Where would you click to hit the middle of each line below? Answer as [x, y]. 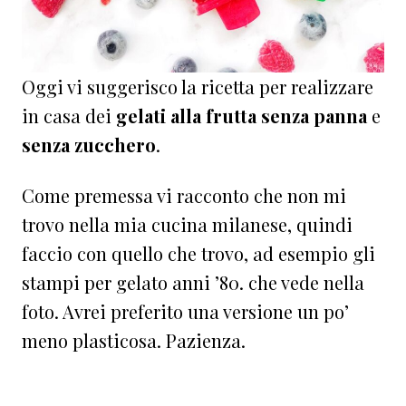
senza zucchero [89, 144]
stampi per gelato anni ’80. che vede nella [193, 282]
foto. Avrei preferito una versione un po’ [185, 311]
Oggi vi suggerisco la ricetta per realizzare [198, 86]
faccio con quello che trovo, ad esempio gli [198, 253]
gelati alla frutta [186, 115]
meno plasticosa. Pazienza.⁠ [134, 340]
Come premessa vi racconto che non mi [184, 195]
